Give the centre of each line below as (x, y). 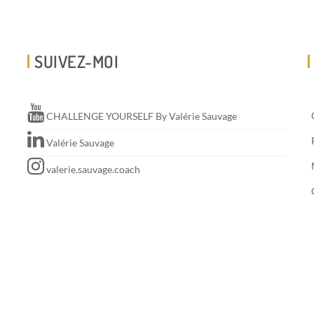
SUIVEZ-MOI (76, 62)
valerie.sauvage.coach (92, 170)
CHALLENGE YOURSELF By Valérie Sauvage (141, 116)
